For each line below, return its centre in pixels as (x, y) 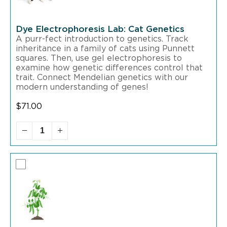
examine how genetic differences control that (109, 68)
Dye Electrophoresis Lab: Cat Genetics (100, 29)
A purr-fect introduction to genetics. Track (102, 39)
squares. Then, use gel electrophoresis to (99, 58)
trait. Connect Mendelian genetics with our (102, 77)
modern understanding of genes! (83, 87)
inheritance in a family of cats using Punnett (105, 48)
